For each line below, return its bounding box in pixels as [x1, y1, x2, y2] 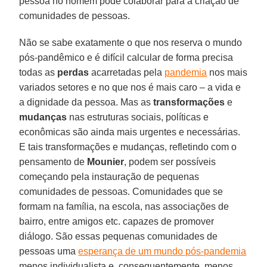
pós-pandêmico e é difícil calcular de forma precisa [19, 52, 234, 63]
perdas [57, 67, 89, 77]
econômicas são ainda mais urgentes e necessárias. [19, 126, 241, 137]
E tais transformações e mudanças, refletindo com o [19, 141, 237, 152]
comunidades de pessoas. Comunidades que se [19, 186, 223, 197]
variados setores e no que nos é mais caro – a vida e [19, 82, 241, 92]
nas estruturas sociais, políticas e [67, 111, 209, 122]
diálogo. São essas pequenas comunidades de [19, 231, 218, 241]
